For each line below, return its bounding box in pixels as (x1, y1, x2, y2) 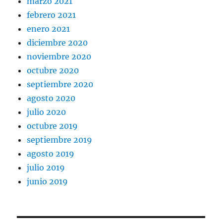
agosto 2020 (27, 93, 76, 104)
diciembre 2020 (27, 38, 88, 48)
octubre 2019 (27, 121, 78, 131)
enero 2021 (27, 24, 70, 34)
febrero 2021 (27, 10, 76, 20)
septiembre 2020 (27, 79, 94, 90)
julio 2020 (27, 107, 66, 117)
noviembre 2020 (27, 52, 92, 62)
